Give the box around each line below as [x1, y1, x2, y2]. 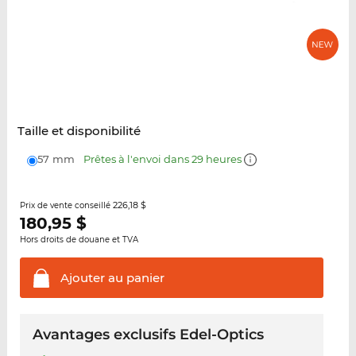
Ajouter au [60, 270, 123, 286]
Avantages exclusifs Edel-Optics [32, 326, 264, 344]
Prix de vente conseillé [19, 200, 113, 211]
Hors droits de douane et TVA [19, 234, 138, 246]
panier [122, 270, 164, 286]
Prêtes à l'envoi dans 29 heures [83, 153, 244, 166]
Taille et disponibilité [17, 123, 141, 139]
